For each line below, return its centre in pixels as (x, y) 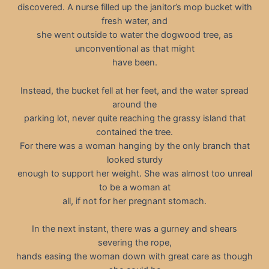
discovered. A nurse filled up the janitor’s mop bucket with (134, 8)
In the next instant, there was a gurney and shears (134, 228)
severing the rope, (134, 242)
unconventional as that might (134, 49)
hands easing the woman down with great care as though (134, 256)
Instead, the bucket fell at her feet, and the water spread (134, 90)
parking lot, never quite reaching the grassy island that (134, 118)
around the (134, 104)
